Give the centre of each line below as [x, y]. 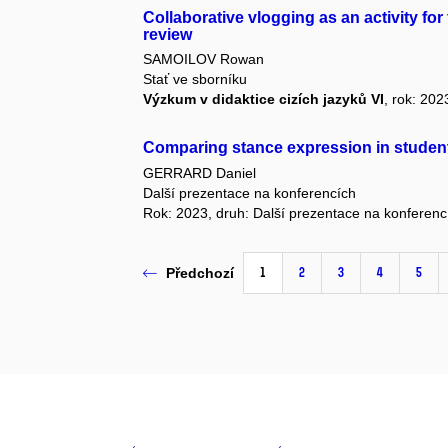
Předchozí [200, 273]
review [168, 34]
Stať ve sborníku [195, 79]
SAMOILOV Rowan [204, 59]
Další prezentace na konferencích [250, 192]
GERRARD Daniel [200, 172]
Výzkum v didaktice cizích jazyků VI [264, 99]
